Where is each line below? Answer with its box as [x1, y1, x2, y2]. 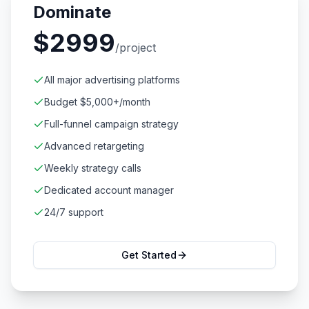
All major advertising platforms [44, 74, 180, 86]
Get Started [121, 249, 177, 261]
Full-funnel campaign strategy [44, 118, 179, 130]
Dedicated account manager [44, 184, 174, 196]
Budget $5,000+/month [44, 96, 150, 108]
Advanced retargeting [44, 140, 144, 152]
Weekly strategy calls [44, 162, 141, 174]
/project [115, 41, 156, 54]
